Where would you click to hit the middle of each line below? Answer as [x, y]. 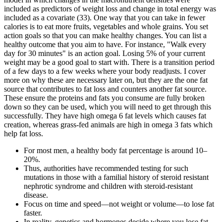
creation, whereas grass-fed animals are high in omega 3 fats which [108, 124]
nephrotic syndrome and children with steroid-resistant [108, 186]
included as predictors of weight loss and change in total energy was [110, 8]
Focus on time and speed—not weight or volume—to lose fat [119, 204]
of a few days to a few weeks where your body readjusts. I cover [105, 71]
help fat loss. [24, 133]
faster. [33, 213]
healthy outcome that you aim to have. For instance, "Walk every [105, 44]
